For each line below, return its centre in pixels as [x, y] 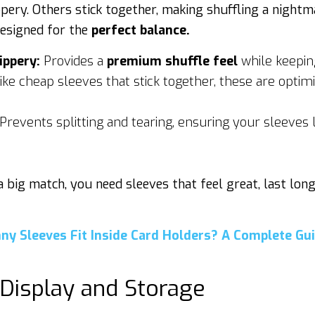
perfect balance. [139, 30]
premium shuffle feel [172, 61]
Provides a [73, 61]
